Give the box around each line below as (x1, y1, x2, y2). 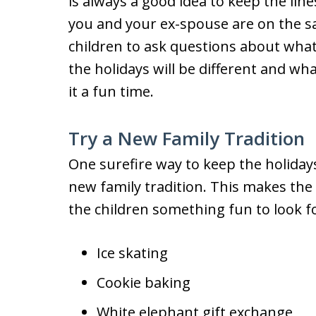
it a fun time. (68, 82, 154, 101)
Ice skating (97, 243, 168, 262)
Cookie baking (97, 273, 190, 292)
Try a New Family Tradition (68, 126, 305, 151)
